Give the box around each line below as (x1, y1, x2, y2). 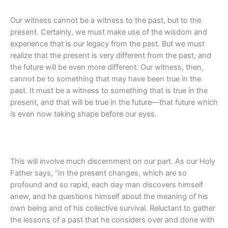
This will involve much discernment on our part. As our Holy (10, 157, 215, 166)
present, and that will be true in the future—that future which (10, 98, 218, 107)
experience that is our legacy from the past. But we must (10, 39, 205, 49)
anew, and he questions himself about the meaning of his (10, 192, 208, 202)
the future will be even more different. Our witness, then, (10, 63, 204, 72)
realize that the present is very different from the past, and (10, 51, 211, 61)
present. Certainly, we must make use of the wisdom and (10, 27, 207, 37)
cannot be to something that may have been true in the (10, 74, 201, 84)
